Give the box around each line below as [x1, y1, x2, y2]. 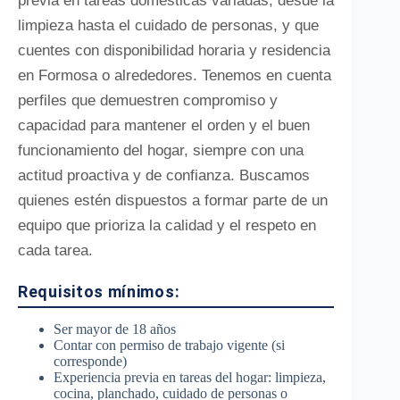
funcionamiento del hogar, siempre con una [18, 142, 304, 159]
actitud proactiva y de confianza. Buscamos [18, 167, 310, 184]
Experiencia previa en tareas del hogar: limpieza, [54, 370, 326, 385]
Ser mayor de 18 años [54, 321, 176, 337]
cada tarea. [18, 242, 93, 259]
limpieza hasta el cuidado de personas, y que [18, 17, 319, 34]
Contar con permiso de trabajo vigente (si [54, 337, 285, 353]
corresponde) [54, 354, 127, 369]
